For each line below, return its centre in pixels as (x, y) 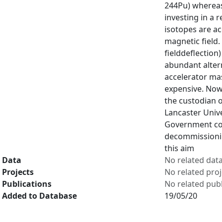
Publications (27, 184)
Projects (18, 172)
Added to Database (39, 196)
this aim (179, 148)
